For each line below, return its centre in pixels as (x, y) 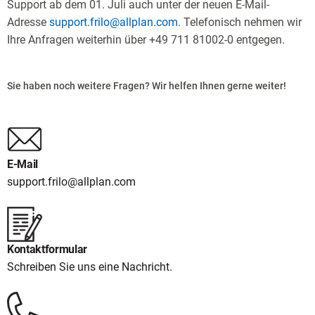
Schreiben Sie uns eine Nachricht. (90, 266)
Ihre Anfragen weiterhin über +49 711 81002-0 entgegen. (146, 40)
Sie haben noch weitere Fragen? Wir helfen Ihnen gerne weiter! (147, 86)
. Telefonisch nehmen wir (240, 22)
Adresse (28, 22)
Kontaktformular (47, 249)
